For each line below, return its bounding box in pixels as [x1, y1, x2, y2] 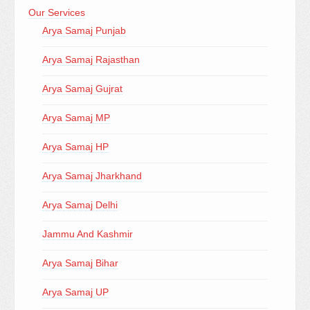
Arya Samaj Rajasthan [42, 54, 140, 65]
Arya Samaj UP [42, 286, 109, 298]
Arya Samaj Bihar [42, 257, 118, 268]
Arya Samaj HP [42, 141, 109, 152]
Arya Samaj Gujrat [42, 83, 122, 94]
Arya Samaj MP [42, 112, 110, 123]
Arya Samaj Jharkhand [42, 170, 142, 181]
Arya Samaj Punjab [42, 25, 126, 36]
